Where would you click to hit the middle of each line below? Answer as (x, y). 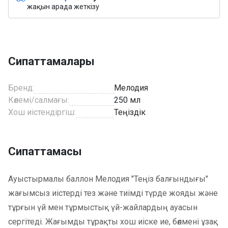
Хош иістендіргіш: (42, 112)
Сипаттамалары (51, 61)
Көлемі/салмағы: (39, 100)
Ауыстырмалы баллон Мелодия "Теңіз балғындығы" (108, 179)
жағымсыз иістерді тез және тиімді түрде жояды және (113, 193)
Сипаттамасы (45, 151)
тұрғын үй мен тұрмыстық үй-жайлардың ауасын (103, 207)
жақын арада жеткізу (63, 6)
